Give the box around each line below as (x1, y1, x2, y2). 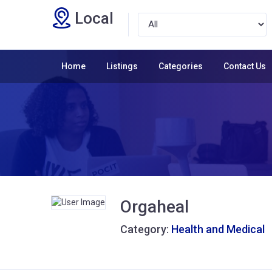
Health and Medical (171, 222, 265, 236)
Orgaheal (120, 196, 189, 217)
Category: (120, 222, 171, 236)
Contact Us (223, 61, 266, 71)
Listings (106, 61, 138, 71)
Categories (158, 61, 203, 71)
